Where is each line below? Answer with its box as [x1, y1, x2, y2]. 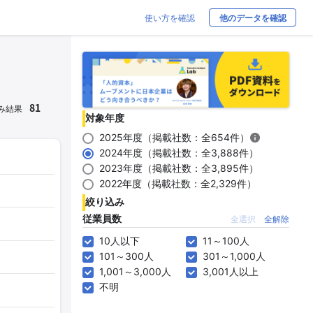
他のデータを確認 [219, 13, 286, 23]
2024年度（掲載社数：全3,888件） [99, 147, 259, 159]
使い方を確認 [145, 13, 195, 23]
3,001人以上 [203, 265, 259, 277]
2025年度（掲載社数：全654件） [99, 131, 249, 143]
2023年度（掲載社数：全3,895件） [99, 162, 259, 174]
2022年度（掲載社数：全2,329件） [99, 177, 256, 189]
